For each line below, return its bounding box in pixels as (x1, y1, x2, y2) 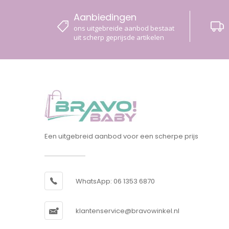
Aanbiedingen (74, 11, 137, 24)
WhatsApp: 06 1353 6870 (76, 176, 155, 186)
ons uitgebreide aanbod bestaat (74, 24, 175, 33)
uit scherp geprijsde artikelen (74, 33, 165, 42)
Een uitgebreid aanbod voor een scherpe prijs (44, 131, 198, 141)
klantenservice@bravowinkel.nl (76, 205, 179, 216)
